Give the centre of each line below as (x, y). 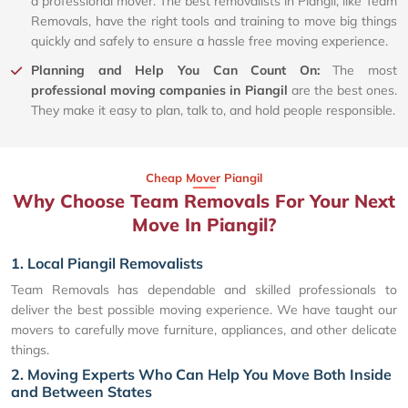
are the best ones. (342, 91)
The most (365, 71)
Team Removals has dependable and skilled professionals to (204, 290)
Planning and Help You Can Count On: (182, 71)
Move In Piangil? (204, 225)
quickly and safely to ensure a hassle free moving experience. (209, 41)
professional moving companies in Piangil (159, 91)
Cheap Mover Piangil (204, 178)
